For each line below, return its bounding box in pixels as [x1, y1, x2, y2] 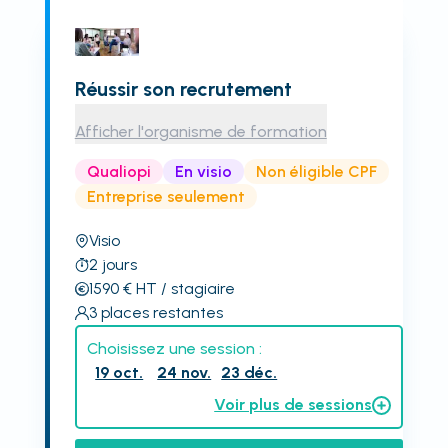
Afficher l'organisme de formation [74, 122, 327, 141]
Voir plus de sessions [214, 395, 373, 414]
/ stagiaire [156, 279, 235, 298]
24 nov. [157, 363, 212, 382]
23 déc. [221, 363, 278, 382]
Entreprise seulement [86, 186, 245, 206]
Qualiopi [86, 161, 151, 181]
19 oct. [95, 363, 144, 382]
